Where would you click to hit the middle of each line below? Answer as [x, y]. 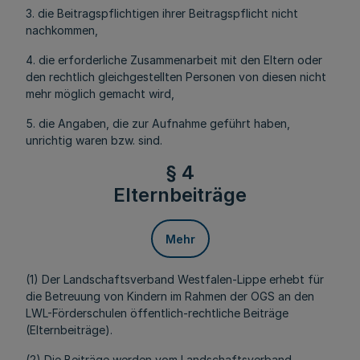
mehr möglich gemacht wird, [100, 94]
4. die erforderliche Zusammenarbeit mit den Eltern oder [174, 60]
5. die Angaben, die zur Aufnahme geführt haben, [158, 123]
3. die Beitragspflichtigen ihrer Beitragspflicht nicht [162, 13]
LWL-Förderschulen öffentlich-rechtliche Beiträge [157, 313]
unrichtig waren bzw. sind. [94, 140]
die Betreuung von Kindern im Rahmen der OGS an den [170, 296]
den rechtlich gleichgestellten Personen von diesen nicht [176, 77]
